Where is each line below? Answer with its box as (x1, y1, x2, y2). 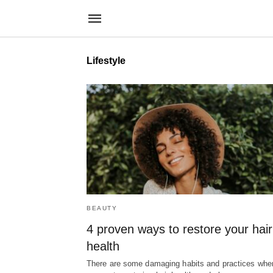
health (87, 239, 119, 253)
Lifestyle (87, 55, 126, 66)
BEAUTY (87, 205, 117, 212)
